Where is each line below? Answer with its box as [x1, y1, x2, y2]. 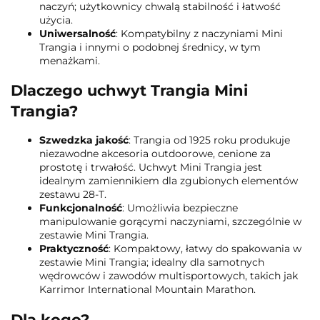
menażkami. [39, 54, 100, 67]
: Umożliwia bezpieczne [122, 201, 238, 215]
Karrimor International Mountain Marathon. [39, 283, 256, 296]
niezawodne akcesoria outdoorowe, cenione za [39, 147, 271, 161]
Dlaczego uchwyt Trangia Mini [11, 81, 248, 99]
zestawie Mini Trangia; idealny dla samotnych [39, 256, 264, 269]
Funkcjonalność [39, 201, 122, 215]
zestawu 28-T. [39, 188, 106, 201]
